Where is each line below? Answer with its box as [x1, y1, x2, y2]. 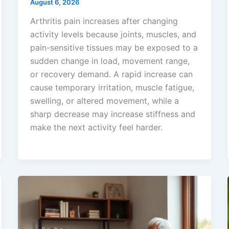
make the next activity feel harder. [30, 122, 163, 133]
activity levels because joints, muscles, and [30, 29, 196, 40]
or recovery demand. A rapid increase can [30, 69, 193, 80]
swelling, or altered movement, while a [30, 96, 179, 106]
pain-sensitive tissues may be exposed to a [30, 42, 198, 53]
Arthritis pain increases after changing [30, 16, 178, 27]
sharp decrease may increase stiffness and [30, 109, 195, 120]
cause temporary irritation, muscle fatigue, [30, 82, 194, 93]
